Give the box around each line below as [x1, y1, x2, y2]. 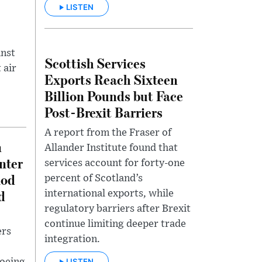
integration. [44, 234, 100, 245]
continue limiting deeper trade [44, 219, 186, 230]
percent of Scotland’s [44, 173, 143, 184]
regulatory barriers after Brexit [44, 204, 191, 215]
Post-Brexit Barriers [44, 103, 163, 122]
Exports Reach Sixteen [44, 70, 178, 89]
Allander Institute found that [44, 143, 178, 154]
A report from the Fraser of [44, 127, 171, 139]
